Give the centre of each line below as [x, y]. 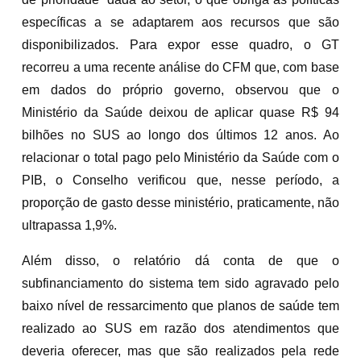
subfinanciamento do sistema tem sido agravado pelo [180, 283]
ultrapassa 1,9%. [69, 225]
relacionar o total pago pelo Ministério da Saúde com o [180, 157]
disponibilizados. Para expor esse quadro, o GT [180, 44]
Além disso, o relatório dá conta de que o [180, 260]
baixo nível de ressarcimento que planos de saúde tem [180, 305]
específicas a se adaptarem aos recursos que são [180, 22]
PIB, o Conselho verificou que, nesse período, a [180, 180]
